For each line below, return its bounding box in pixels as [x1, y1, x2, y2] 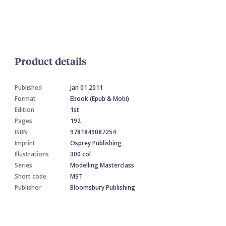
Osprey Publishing [70, 139, 122, 148]
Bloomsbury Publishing [70, 183, 135, 192]
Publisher [15, 183, 41, 192]
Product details [15, 54, 86, 68]
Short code [15, 172, 46, 181]
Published [15, 83, 42, 92]
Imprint [15, 139, 35, 148]
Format [15, 94, 36, 103]
